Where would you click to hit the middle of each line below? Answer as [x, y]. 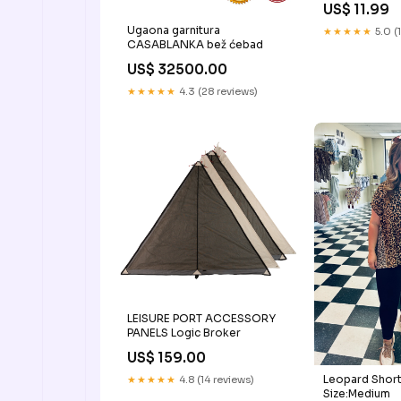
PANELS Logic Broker [184, 333]
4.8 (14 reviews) [215, 380]
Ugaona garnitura [174, 30]
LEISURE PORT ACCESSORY [201, 319]
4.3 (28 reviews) [217, 92]
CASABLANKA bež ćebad [195, 45]
